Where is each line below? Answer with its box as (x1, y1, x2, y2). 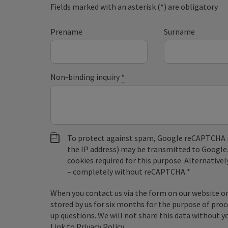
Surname (163, 26, 195, 37)
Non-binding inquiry (50, 71, 122, 82)
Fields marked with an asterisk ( (50, 1, 161, 12)
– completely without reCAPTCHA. (67, 166, 187, 177)
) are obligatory (164, 1, 218, 12)
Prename (50, 26, 83, 37)
